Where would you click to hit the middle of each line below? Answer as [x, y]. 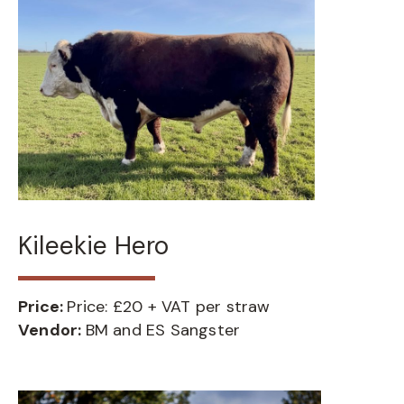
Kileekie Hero [94, 246]
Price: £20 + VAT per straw [169, 307]
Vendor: [52, 330]
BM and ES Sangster [163, 330]
